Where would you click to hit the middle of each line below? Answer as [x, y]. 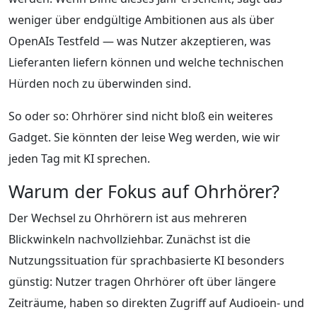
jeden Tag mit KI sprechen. [79, 158]
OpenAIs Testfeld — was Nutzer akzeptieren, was [140, 41]
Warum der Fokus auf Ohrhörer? [144, 191]
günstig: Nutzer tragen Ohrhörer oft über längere [142, 281]
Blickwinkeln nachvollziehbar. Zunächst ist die [129, 239]
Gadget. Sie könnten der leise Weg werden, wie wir [144, 137]
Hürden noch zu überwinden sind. [100, 83]
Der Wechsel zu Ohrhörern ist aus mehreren [128, 218]
